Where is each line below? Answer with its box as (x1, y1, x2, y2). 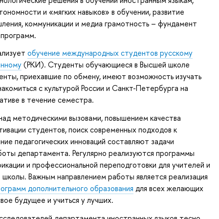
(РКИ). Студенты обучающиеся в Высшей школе (22, 59, 190, 70)
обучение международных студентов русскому (27, 47, 193, 59)
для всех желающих (133, 183, 203, 194)
